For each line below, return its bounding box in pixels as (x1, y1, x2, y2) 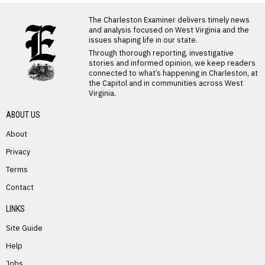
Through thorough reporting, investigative (89, 48, 234, 57)
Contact (6, 182, 34, 192)
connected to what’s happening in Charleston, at (89, 68, 258, 77)
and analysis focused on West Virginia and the (89, 25, 249, 34)
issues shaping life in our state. (89, 35, 198, 44)
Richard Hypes (92, 188, 173, 202)
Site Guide (6, 223, 43, 232)
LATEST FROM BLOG (6, 9, 88, 21)
